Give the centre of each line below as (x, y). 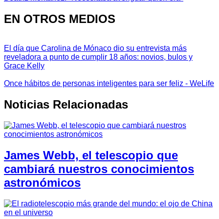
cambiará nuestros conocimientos (99, 169)
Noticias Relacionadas (66, 105)
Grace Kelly (24, 66)
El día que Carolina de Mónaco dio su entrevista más (95, 48)
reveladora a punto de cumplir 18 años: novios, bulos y (98, 57)
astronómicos (42, 183)
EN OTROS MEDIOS (60, 19)
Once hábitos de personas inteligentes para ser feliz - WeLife (109, 84)
